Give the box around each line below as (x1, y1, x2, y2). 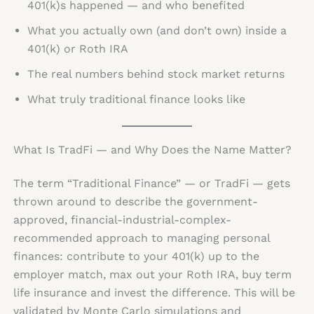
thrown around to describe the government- (13, 195, 258, 209)
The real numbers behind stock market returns (27, 67, 285, 81)
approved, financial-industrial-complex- (13, 213, 231, 227)
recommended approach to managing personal (13, 231, 270, 245)
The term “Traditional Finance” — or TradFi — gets (13, 177, 290, 191)
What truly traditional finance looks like (27, 93, 245, 107)
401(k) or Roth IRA (27, 42, 128, 56)
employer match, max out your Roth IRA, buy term (13, 268, 292, 282)
